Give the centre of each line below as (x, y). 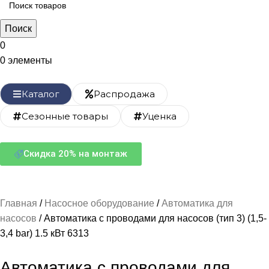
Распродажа (124, 94)
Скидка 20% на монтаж (75, 154)
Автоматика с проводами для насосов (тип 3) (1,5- (155, 218)
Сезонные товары (65, 116)
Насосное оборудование (101, 203)
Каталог (41, 94)
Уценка (159, 116)
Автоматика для (197, 203)
